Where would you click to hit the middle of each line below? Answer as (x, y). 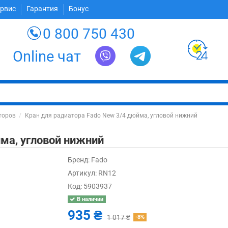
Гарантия (43, 9)
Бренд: (79, 160)
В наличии (90, 199)
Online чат (47, 56)
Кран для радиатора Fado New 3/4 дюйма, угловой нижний (111, 116)
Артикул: (82, 173)
